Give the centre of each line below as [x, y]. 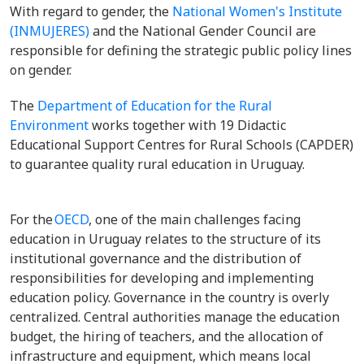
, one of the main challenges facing [195, 219]
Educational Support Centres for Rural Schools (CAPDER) [182, 145]
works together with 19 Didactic [187, 125]
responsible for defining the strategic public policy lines [181, 50]
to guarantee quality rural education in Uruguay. [159, 164]
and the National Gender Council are [203, 31]
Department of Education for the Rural [155, 106]
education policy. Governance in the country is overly [169, 297]
